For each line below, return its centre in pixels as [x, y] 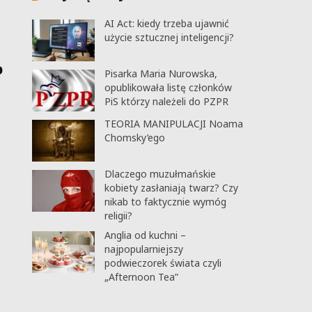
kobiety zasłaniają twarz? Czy [171, 188]
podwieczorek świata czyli [163, 263]
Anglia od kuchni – [145, 235]
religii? [118, 216]
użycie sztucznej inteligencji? [169, 37]
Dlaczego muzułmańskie [160, 174]
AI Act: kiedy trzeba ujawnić [166, 23]
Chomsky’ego [134, 138]
